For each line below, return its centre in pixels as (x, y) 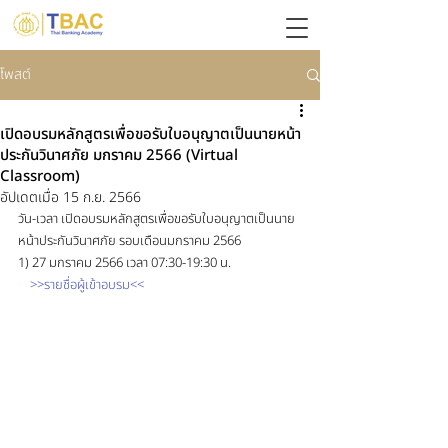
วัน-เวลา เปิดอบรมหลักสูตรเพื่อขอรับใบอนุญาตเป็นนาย (156, 219)
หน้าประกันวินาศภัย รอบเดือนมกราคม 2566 (129, 241)
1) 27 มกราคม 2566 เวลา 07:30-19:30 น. (126, 263)
